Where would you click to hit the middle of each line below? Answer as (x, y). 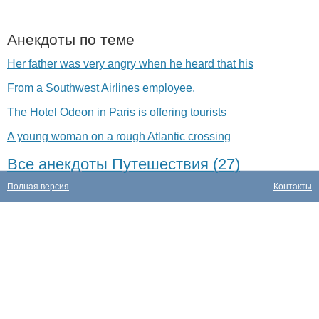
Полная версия (38, 187)
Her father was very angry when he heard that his (130, 64)
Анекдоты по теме (71, 40)
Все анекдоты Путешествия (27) (124, 164)
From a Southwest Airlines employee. (101, 88)
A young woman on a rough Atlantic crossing (119, 136)
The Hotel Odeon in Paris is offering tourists (117, 112)
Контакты (293, 187)
